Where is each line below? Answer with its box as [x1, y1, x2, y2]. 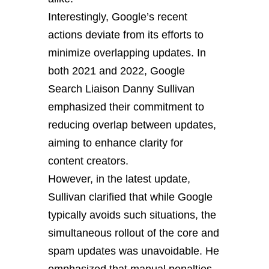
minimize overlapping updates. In [48, 47, 206, 59]
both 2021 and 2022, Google [48, 65, 185, 77]
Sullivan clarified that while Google [48, 191, 213, 203]
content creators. [48, 155, 128, 167]
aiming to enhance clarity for [48, 137, 183, 149]
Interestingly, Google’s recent [48, 11, 187, 23]
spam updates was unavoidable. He [48, 245, 219, 257]
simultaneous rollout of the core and [48, 227, 219, 239]
